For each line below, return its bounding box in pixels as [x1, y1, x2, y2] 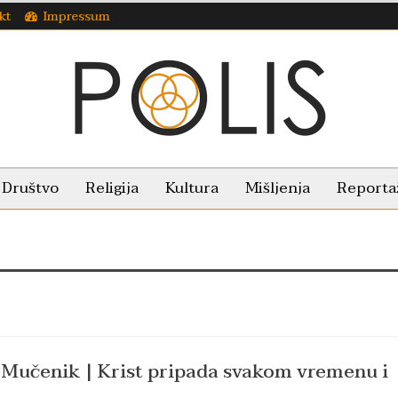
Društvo [2, 175, 59, 201]
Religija [85, 175, 139, 201]
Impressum [43, 6, 110, 27]
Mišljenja [245, 175, 310, 201]
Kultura [165, 175, 219, 201]
